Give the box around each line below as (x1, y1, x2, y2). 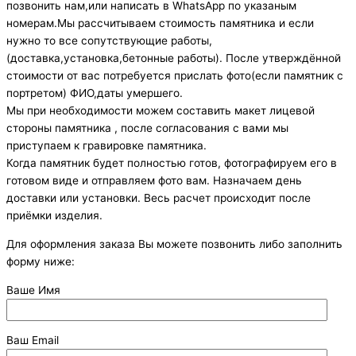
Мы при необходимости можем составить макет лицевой (6, 104, 315, 118)
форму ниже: (6, 254, 75, 268)
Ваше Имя (6, 283, 60, 296)
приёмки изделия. (6, 209, 103, 222)
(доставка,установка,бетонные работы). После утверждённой (6, 52, 341, 65)
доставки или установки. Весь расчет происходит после (6, 192, 311, 205)
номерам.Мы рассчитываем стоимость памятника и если (6, 17, 314, 30)
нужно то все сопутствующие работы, (6, 34, 212, 48)
